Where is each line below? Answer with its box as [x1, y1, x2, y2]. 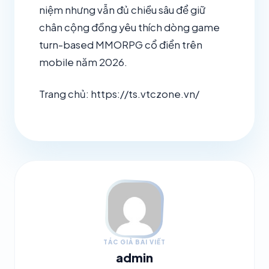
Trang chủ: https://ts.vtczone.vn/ [39, 87, 199, 100]
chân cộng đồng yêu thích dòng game [39, 21, 220, 34]
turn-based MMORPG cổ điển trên [39, 38, 202, 52]
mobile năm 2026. [39, 56, 127, 69]
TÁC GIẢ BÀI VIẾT [103, 238, 166, 246]
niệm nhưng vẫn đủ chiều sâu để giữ [39, 4, 205, 17]
